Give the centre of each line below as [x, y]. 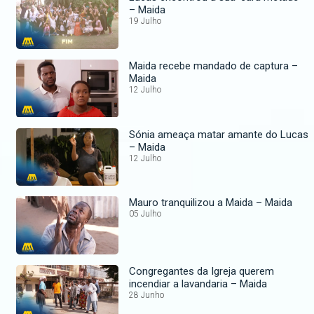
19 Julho [145, 21]
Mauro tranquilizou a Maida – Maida [274, 203]
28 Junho [147, 295]
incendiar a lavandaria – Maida [249, 284]
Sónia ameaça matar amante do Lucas [219, 134]
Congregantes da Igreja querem [184, 271]
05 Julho [145, 214]
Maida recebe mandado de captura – [211, 66]
